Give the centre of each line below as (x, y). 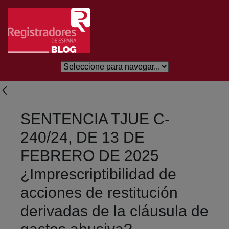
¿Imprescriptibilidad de (98, 174)
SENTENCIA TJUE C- (95, 119)
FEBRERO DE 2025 (90, 155)
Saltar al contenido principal (54, 9)
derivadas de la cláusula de (114, 211)
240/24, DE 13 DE (83, 137)
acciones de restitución (99, 192)
